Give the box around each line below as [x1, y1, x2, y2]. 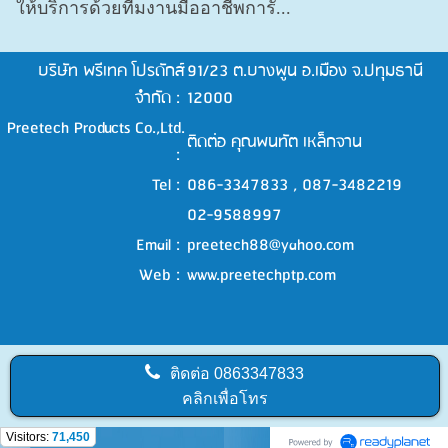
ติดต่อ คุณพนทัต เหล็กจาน [187, 129, 362, 157]
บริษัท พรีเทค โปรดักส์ [38, 58, 185, 86]
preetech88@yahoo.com [187, 232, 354, 260]
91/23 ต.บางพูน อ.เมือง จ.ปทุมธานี [187, 58, 423, 86]
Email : [136, 232, 185, 260]
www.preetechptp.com [187, 262, 336, 290]
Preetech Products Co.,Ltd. [7, 115, 185, 143]
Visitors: [6, 430, 52, 445]
